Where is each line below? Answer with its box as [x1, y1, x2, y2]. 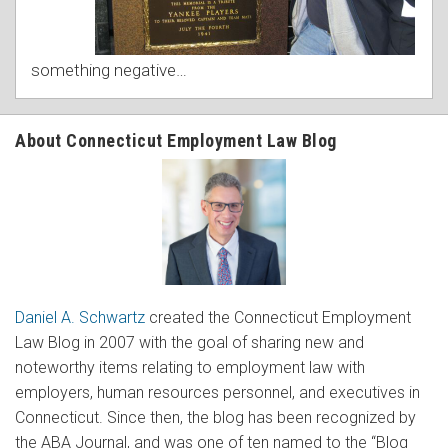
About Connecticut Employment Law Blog [15, 129, 337, 151]
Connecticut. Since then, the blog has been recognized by [15, 408, 416, 428]
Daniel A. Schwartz [15, 308, 145, 328]
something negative [31, 59, 176, 80]
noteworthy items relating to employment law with [15, 358, 365, 378]
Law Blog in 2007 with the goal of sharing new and [15, 333, 364, 353]
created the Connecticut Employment [145, 308, 411, 328]
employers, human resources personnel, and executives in [15, 383, 420, 403]
